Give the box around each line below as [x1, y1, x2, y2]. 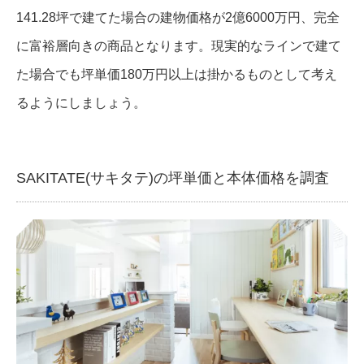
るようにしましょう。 [16, 96, 146, 110]
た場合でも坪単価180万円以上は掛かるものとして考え [16, 67, 337, 82]
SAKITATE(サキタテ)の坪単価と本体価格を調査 [16, 170, 329, 187]
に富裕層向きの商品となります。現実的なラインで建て [16, 39, 341, 54]
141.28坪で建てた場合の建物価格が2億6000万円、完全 [16, 11, 340, 25]
